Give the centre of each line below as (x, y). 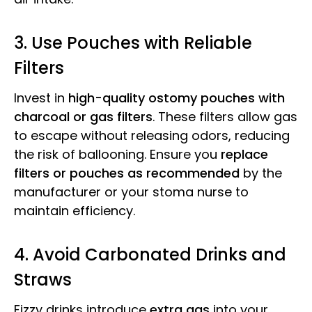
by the (261, 173)
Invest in (41, 98)
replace (244, 155)
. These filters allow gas (225, 117)
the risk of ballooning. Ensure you (117, 155)
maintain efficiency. (75, 211)
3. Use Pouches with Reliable (133, 43)
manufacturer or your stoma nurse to (131, 192)
